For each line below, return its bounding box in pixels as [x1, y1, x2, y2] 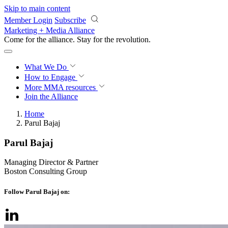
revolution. [116, 35, 151, 44]
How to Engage [24, 73, 77, 81]
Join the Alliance [24, 92, 78, 101]
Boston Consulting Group [4, 167, 87, 176]
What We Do [24, 63, 69, 71]
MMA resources [42, 83, 96, 92]
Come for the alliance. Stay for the [4, 35, 116, 44]
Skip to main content [4, 4, 70, 13]
